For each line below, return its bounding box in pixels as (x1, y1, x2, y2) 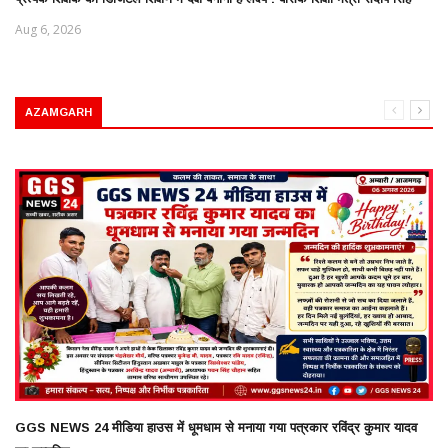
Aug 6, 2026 (15, 20, 81, 38)
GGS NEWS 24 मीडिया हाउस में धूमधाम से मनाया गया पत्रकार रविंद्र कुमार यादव (15, 420, 417, 436)
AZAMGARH (25, 106, 92, 119)
